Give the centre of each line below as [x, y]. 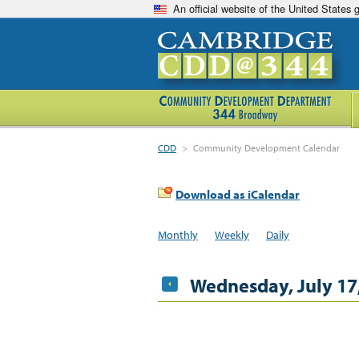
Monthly [178, 234]
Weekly [232, 234]
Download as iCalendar [238, 194]
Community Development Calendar [267, 148]
